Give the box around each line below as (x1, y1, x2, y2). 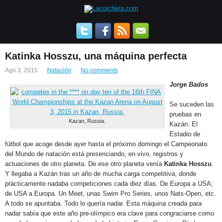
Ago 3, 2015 (5, 67, 38, 74)
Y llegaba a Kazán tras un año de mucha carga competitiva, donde (5, 170, 196, 177)
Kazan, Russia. (69, 118, 106, 124)
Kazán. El (169, 120, 198, 128)
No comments (81, 67, 118, 74)
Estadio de (169, 130, 200, 138)
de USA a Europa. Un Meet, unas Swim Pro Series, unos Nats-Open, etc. (5, 190, 216, 197)
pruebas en (169, 111, 201, 118)
